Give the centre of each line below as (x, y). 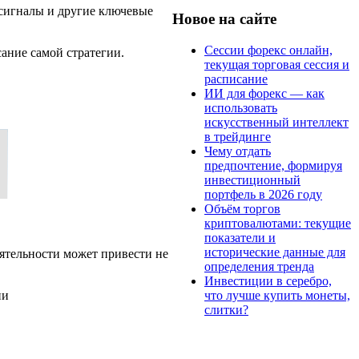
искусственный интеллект (276, 122)
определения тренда (259, 266)
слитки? (226, 309)
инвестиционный (252, 179)
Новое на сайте (224, 18)
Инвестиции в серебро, (268, 280)
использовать (241, 107)
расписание (236, 79)
